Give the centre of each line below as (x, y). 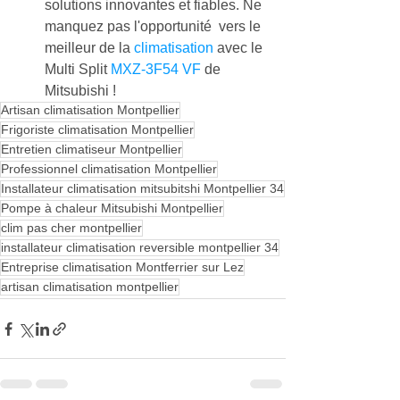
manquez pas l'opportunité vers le (154, 27)
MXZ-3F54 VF (156, 70)
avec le (240, 48)
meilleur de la (89, 48)
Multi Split (78, 70)
